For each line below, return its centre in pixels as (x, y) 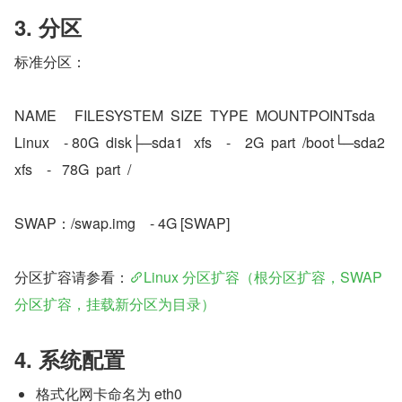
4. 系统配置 (70, 359)
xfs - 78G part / (73, 170)
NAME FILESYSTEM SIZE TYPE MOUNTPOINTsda (195, 116)
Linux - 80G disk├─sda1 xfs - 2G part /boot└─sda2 (200, 143)
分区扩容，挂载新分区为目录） (115, 304)
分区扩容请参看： (72, 277)
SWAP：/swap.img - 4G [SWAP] (122, 223)
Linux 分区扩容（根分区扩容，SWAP (263, 277)
